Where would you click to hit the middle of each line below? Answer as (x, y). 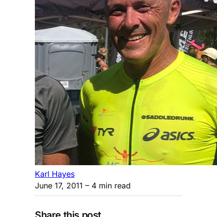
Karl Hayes (55, 174)
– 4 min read (107, 185)
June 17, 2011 (59, 185)
